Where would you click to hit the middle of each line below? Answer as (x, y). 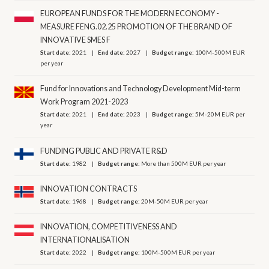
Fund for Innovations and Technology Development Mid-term (141, 89)
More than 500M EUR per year (184, 163)
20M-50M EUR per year (175, 201)
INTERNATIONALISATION (85, 240)
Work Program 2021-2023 (84, 102)
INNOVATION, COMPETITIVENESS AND (109, 227)
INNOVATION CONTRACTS (89, 189)
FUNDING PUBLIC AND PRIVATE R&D (104, 151)
